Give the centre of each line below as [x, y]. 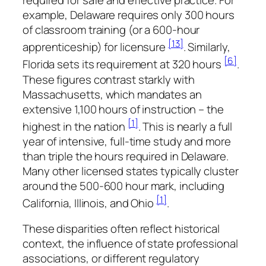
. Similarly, [207, 47]
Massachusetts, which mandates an [112, 94]
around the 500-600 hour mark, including [124, 186]
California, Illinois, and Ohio [89, 203]
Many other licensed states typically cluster [131, 171]
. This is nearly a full [185, 126]
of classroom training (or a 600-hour [111, 30]
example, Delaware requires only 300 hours [129, 15]
